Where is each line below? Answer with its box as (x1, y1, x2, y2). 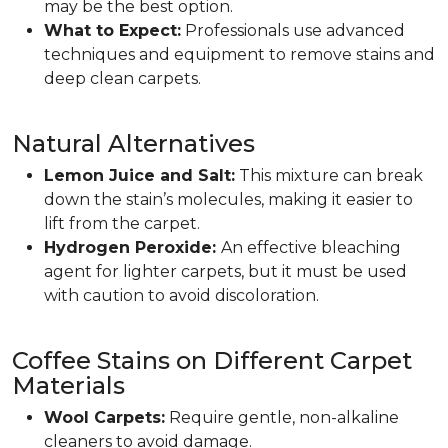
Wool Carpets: (44, 408, 165, 427)
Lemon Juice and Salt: (44, 166, 235, 185)
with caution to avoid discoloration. (44, 286, 319, 305)
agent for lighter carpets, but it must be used (44, 262, 407, 281)
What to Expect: (44, 21, 181, 40)
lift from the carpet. (44, 214, 200, 233)
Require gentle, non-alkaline (165, 408, 399, 427)
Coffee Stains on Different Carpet (12, 346, 412, 375)
